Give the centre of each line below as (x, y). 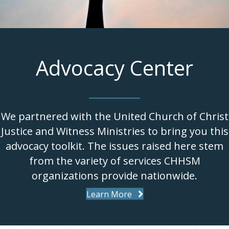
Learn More (109, 194)
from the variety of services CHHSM (114, 161)
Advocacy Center (114, 67)
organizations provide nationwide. (114, 175)
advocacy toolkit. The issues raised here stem (114, 146)
